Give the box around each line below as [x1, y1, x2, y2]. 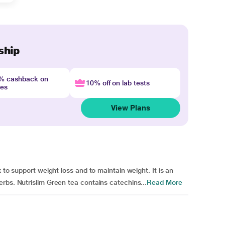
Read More [147, 178, 182, 186]
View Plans [111, 103, 150, 112]
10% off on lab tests [85, 79, 150, 87]
